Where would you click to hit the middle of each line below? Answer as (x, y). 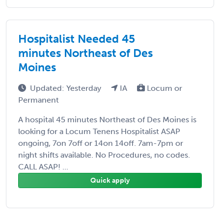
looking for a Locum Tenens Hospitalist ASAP (99, 131)
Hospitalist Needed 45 (77, 39)
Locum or (164, 88)
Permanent (39, 100)
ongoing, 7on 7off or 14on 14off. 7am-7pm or (101, 143)
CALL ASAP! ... (43, 166)
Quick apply (110, 180)
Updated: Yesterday (67, 88)
